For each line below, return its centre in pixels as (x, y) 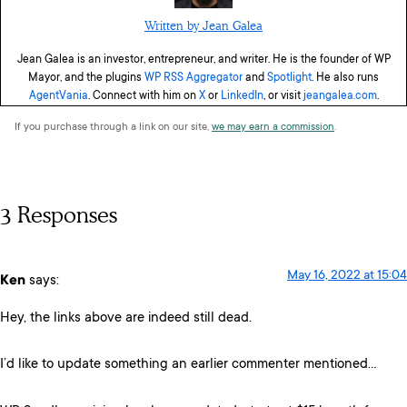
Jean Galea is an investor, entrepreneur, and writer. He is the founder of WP (203, 60)
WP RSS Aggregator (194, 78)
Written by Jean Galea (203, 25)
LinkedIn (242, 96)
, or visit (283, 96)
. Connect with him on (143, 96)
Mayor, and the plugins (86, 78)
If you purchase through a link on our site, (113, 127)
